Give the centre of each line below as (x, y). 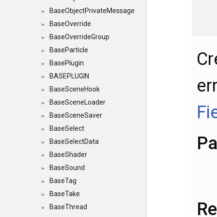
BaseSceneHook (75, 89)
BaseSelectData (74, 141)
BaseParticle (69, 50)
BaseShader (68, 155)
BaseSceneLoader (77, 102)
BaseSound (67, 168)
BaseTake (65, 194)
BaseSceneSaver (76, 115)
